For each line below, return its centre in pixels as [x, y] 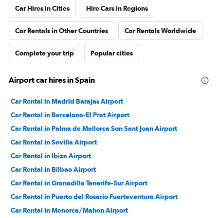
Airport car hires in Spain [52, 80]
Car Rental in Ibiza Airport [51, 156]
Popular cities [112, 53]
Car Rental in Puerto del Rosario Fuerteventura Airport [94, 197]
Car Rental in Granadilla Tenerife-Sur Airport [79, 183]
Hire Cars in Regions [117, 9]
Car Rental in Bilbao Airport [53, 170]
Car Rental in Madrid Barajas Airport [67, 101]
